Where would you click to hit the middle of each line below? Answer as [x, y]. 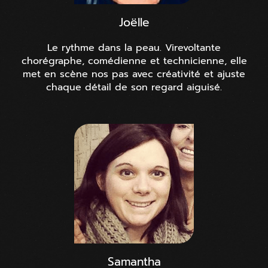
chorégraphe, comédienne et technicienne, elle [134, 61]
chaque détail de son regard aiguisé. [134, 87]
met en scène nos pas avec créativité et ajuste [134, 74]
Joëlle [134, 22]
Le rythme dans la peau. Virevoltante [134, 48]
